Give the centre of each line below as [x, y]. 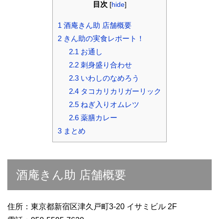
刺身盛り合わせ [105, 65]
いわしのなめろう [109, 78]
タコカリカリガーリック [120, 91]
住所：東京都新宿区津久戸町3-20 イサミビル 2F [92, 207]
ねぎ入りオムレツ [109, 104]
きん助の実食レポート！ [103, 38]
